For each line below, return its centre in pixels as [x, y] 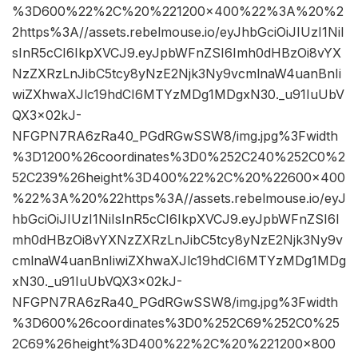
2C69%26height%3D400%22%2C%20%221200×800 [174, 344]
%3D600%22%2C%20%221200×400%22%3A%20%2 [178, 12]
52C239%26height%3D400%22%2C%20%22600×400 [179, 178]
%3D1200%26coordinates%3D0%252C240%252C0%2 [179, 157]
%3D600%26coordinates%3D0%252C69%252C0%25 [176, 323]
